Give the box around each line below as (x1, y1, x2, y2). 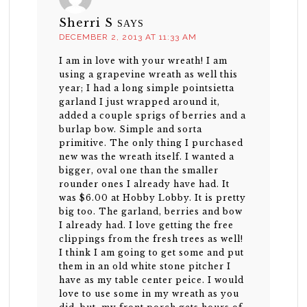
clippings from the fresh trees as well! (59, 234, 244, 245)
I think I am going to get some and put (59, 247, 245, 258)
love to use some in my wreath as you (59, 288, 240, 299)
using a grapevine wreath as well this (59, 69, 238, 80)
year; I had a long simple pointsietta (59, 83, 235, 94)
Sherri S (59, 16, 114, 30)
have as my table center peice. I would (59, 275, 245, 286)
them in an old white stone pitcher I (59, 261, 232, 272)
